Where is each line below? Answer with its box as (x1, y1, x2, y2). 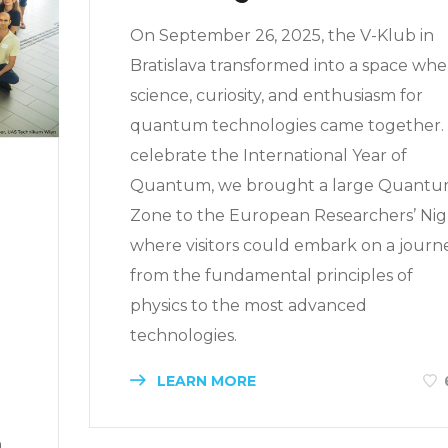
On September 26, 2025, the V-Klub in (130, 25, 434, 45)
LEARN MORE (153, 371, 256, 390)
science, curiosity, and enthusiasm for (130, 85, 423, 105)
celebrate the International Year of (130, 145, 407, 165)
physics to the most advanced (130, 295, 367, 315)
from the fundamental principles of (130, 265, 413, 285)
